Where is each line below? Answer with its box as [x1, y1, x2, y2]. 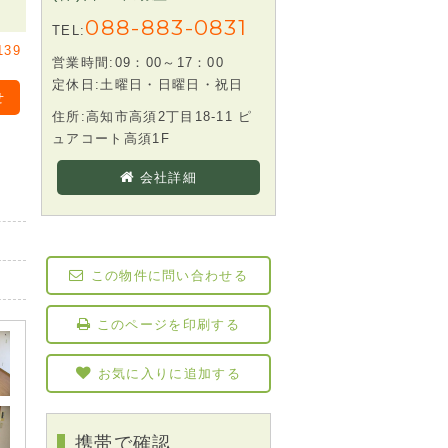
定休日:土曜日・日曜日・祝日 [52, 77, 244, 93]
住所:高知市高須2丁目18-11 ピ [52, 109, 253, 125]
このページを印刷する [96, 317, 240, 333]
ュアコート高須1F [52, 131, 170, 147]
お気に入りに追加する [97, 366, 241, 382]
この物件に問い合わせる [90, 268, 249, 284]
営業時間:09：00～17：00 [52, 55, 225, 71]
